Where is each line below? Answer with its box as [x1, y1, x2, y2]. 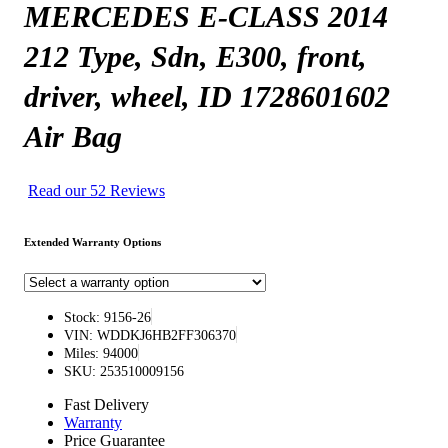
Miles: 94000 [64, 345, 138, 361]
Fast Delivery [64, 395, 149, 413]
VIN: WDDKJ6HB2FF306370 [64, 327, 236, 343]
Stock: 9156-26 [64, 309, 151, 325]
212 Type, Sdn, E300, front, [24, 39, 367, 73]
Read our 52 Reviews [28, 181, 165, 199]
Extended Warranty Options [24, 235, 161, 248]
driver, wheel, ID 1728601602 [24, 79, 390, 113]
